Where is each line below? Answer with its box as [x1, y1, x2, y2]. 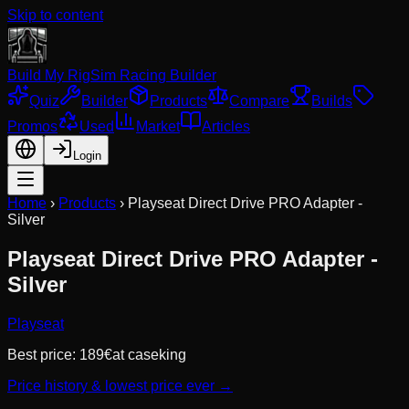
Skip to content [7, 7, 103, 23]
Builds [311, 93, 352, 109]
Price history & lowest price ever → [7, 377, 233, 393]
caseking [128, 346, 186, 362]
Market [136, 119, 180, 134]
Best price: [7, 346, 79, 362]
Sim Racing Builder [90, 68, 216, 83]
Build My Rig [7, 68, 90, 83]
